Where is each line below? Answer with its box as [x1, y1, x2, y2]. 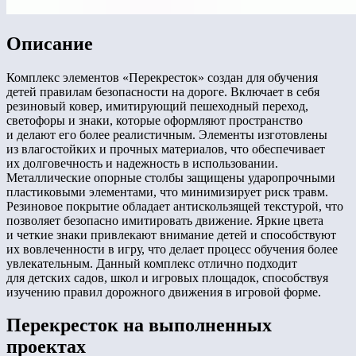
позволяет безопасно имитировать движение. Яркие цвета [6, 213, 323, 227]
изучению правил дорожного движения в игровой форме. [6, 284, 321, 299]
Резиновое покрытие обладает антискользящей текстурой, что [6, 199, 343, 213]
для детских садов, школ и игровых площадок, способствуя [6, 270, 328, 284]
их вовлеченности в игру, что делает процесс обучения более [6, 242, 338, 256]
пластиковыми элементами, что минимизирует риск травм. [6, 184, 328, 199]
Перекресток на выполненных [6, 315, 272, 336]
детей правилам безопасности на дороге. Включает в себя [6, 84, 319, 99]
